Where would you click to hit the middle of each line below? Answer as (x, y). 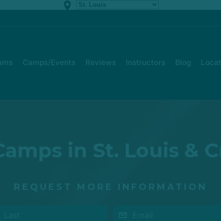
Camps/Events (49, 63)
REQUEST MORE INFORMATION (110, 187)
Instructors (146, 63)
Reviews (101, 63)
